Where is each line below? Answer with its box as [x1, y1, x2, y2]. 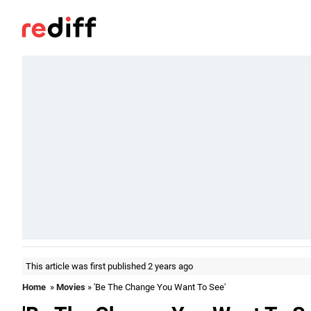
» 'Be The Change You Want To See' [85, 282, 226, 292]
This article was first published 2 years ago [26, 261, 193, 271]
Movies [56, 282, 85, 292]
